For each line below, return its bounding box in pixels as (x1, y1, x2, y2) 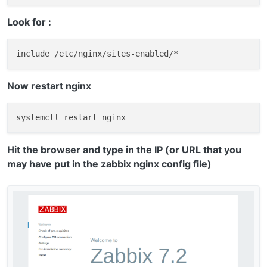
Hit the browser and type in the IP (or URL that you (7, 144, 241, 156)
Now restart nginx (7, 80, 91, 92)
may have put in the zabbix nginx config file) (7, 158, 212, 170)
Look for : (7, 16, 51, 29)
